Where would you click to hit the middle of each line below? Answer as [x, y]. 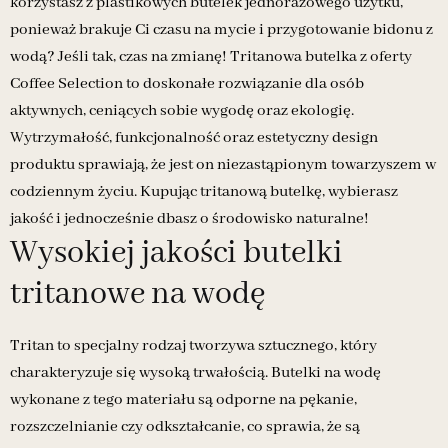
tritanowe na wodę [137, 295]
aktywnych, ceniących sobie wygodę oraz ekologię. [182, 111]
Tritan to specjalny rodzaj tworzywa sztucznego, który [193, 346]
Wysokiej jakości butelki [176, 254]
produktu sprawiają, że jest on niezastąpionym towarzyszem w [223, 165]
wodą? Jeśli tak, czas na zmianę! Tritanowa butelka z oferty [211, 57]
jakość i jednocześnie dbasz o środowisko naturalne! [189, 219]
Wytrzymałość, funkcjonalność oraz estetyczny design [194, 138]
